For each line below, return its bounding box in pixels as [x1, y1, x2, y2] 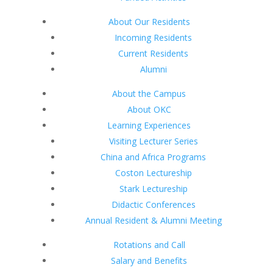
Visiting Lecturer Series [108, 135, 198, 147]
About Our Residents [108, 16, 190, 27]
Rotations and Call [113, 239, 185, 250]
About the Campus [112, 88, 186, 99]
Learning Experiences [107, 119, 191, 131]
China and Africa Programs [101, 151, 207, 163]
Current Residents [118, 48, 189, 59]
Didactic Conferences [111, 199, 196, 210]
